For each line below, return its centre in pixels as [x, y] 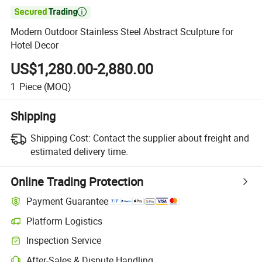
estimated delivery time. [79, 151]
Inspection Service [64, 241]
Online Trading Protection [77, 181]
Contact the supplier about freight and [171, 138]
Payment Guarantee [68, 201]
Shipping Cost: [60, 138]
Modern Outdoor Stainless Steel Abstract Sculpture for [122, 32]
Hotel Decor [35, 45]
